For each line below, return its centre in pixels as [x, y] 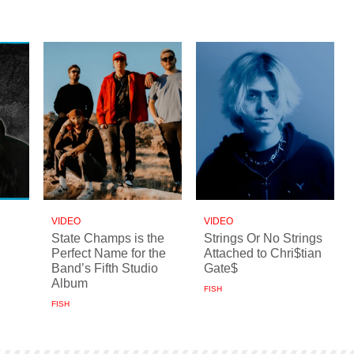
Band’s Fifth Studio [105, 268]
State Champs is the [108, 238]
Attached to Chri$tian [263, 253]
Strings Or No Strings [263, 238]
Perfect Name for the [109, 253]
